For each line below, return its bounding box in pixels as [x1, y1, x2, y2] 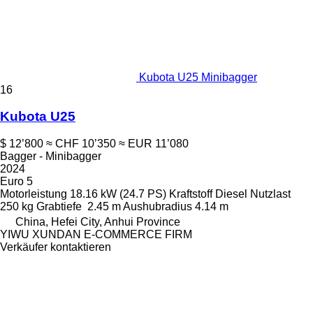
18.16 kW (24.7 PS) [70, 188, 166, 200]
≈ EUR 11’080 [119, 138, 189, 150]
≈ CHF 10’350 [46, 138, 116, 150]
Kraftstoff [169, 188, 212, 200]
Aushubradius [123, 201, 192, 212]
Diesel [215, 188, 247, 200]
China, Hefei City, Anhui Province [15, 216, 180, 228]
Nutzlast [250, 188, 291, 200]
